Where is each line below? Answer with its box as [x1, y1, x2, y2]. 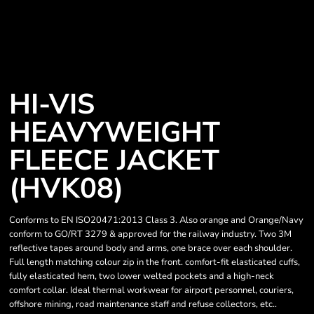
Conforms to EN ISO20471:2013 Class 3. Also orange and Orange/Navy [9, 214, 303, 226]
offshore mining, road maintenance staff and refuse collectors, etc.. [9, 298, 277, 310]
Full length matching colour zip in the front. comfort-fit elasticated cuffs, [9, 256, 300, 268]
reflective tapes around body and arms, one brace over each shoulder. [9, 242, 292, 254]
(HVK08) [9, 170, 123, 207]
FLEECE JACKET [9, 142, 219, 179]
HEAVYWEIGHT [9, 114, 220, 151]
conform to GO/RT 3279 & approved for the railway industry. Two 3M [9, 228, 292, 240]
